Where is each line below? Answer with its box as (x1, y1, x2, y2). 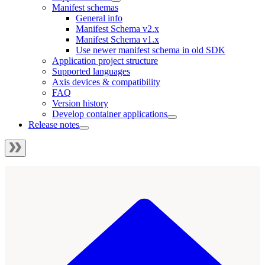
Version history (52, 98, 108, 108)
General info (76, 12, 122, 23)
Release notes (28, 119, 79, 130)
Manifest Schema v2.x (76, 23, 159, 34)
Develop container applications (52, 108, 167, 119)
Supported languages (52, 66, 130, 76)
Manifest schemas (52, 2, 118, 12)
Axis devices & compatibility (52, 76, 160, 87)
